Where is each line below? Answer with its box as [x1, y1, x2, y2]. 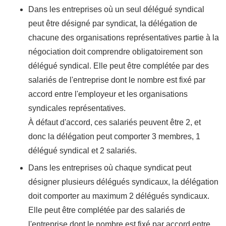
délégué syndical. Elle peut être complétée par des [28, 61, 209, 70]
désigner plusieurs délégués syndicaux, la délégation [28, 177, 218, 186]
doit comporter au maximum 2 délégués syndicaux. [28, 191, 209, 200]
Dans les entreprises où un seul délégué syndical [28, 5, 204, 14]
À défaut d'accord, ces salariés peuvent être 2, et [28, 118, 201, 127]
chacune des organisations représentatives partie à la [28, 33, 219, 42]
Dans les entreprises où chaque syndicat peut [28, 163, 191, 172]
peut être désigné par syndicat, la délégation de [28, 19, 197, 28]
